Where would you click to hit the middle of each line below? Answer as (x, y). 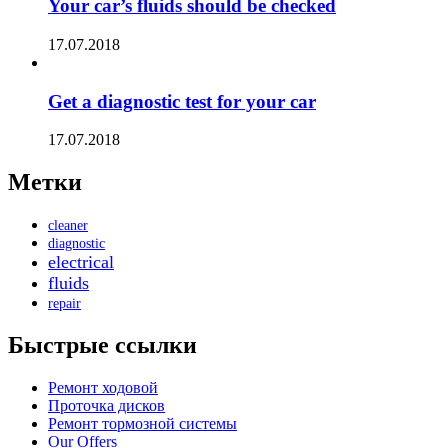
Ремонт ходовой (103, 387)
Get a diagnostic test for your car (182, 101)
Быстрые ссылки (102, 345)
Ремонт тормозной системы (142, 423)
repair (64, 304)
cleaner (68, 226)
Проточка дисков (106, 405)
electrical (81, 262)
